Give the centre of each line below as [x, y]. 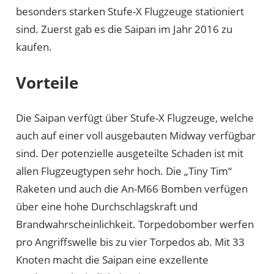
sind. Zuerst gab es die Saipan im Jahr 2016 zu [124, 29]
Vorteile [47, 82]
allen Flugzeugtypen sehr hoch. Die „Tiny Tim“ [124, 171]
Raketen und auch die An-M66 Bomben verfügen [131, 189]
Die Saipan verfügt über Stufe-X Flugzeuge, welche [135, 118]
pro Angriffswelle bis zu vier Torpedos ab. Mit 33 [130, 242]
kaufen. [34, 46]
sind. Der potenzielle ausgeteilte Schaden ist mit [129, 154]
